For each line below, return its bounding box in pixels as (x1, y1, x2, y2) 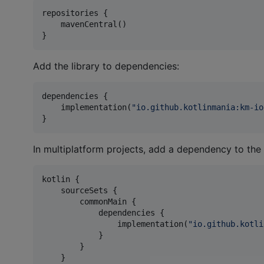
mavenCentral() (42, 19, 127, 29)
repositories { (42, 8, 108, 18)
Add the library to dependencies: (33, 60, 179, 72)
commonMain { (42, 196, 136, 206)
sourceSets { (42, 185, 117, 195)
